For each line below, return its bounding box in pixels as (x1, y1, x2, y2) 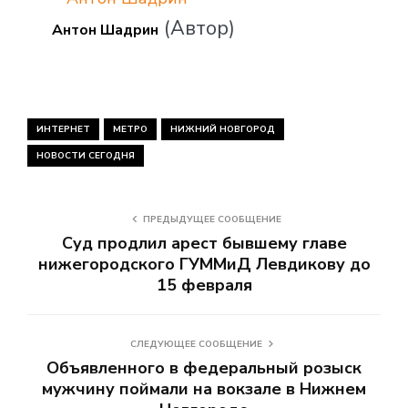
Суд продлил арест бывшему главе (61, 232, 347, 255)
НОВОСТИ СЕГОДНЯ (36, 149, 135, 163)
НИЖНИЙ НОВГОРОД (170, 123, 275, 137)
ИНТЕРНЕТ (36, 123, 90, 137)
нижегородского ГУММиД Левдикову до (37, 253, 371, 276)
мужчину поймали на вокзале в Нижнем (42, 378, 366, 401)
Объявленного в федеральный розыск (46, 357, 362, 380)
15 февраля (156, 274, 252, 297)
